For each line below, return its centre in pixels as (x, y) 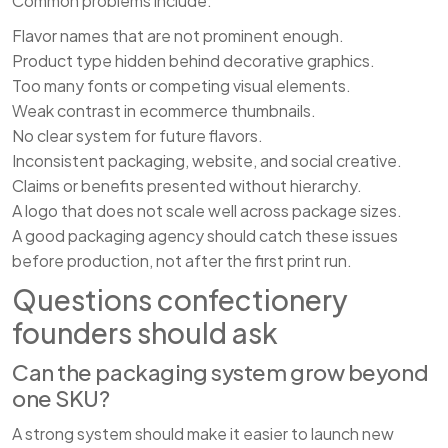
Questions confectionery (180, 300)
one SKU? (61, 398)
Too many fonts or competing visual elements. (181, 86)
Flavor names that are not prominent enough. (178, 36)
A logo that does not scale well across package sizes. (207, 211)
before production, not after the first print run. (182, 261)
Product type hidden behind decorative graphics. (193, 61)
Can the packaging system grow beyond (220, 372)
